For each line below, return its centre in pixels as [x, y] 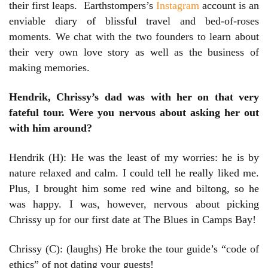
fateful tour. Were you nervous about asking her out [134, 113]
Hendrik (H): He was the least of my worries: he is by [134, 158]
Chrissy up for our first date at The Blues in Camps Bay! [133, 220]
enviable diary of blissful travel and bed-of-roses [134, 21]
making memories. [49, 68]
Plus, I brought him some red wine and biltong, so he [134, 189]
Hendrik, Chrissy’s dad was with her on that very [134, 97]
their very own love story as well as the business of [134, 52]
